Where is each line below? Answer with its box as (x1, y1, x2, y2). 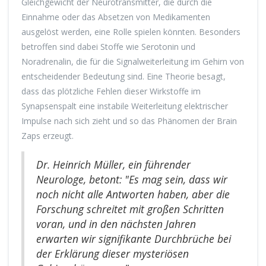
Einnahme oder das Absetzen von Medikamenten (21, 11, 210, 23)
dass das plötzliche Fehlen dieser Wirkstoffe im (21, 85, 201, 97)
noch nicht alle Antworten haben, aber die (36, 187, 230, 202)
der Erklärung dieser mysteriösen (36, 246, 189, 261)
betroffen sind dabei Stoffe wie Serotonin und (21, 41, 195, 53)
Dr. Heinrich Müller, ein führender (36, 157, 191, 172)
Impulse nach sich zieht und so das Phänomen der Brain (21, 115, 237, 127)
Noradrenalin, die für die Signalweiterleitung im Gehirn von (21, 56, 244, 68)
